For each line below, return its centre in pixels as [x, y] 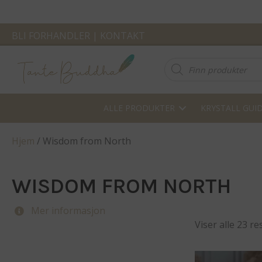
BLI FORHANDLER [51, 36]
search [179, 71]
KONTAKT [123, 36]
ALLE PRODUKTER [139, 108]
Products [184, 62]
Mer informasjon [68, 211]
